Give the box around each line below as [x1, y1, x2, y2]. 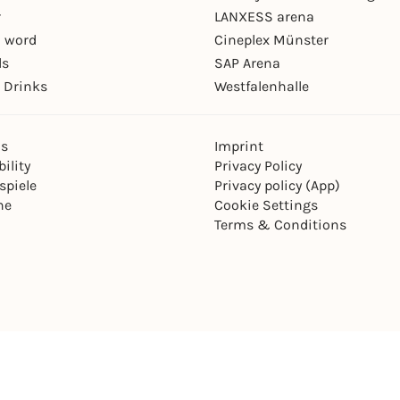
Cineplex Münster [214, 31, 329, 49]
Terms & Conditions [214, 216, 346, 234]
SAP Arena [214, 54, 280, 72]
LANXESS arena [214, 8, 314, 26]
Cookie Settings [214, 196, 318, 214]
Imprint [214, 137, 263, 155]
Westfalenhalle [214, 78, 309, 96]
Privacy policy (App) [214, 177, 340, 195]
